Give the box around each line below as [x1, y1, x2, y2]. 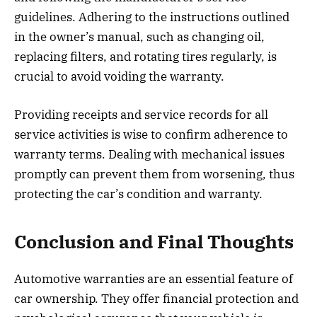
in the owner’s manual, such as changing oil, [14, 29, 265, 45]
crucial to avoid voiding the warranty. [14, 69, 224, 85]
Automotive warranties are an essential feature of [14, 270, 293, 287]
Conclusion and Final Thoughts [14, 229, 294, 253]
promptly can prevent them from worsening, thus [14, 166, 294, 183]
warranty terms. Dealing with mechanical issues [14, 146, 284, 163]
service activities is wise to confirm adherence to [14, 127, 288, 143]
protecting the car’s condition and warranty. [14, 186, 263, 202]
